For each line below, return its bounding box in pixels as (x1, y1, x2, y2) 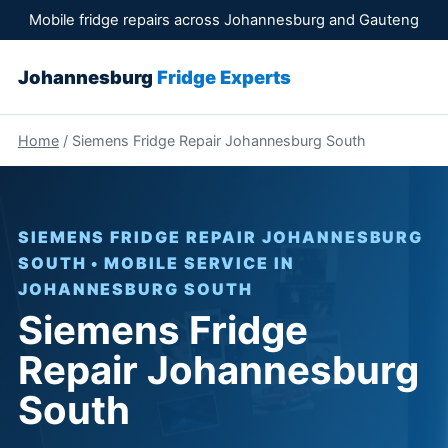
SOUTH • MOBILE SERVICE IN (17, 253, 295, 273)
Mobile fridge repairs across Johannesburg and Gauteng (29, 11, 419, 29)
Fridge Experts (156, 66, 291, 88)
